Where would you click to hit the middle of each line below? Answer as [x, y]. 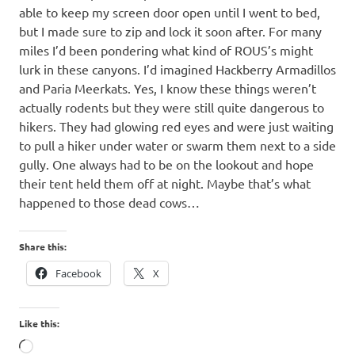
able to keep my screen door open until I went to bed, [170, 11]
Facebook [78, 273]
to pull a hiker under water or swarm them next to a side [177, 145]
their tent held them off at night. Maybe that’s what [165, 183]
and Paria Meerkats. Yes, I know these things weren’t [168, 88]
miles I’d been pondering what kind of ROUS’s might [166, 50]
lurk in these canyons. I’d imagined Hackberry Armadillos [177, 69]
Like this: [39, 323]
